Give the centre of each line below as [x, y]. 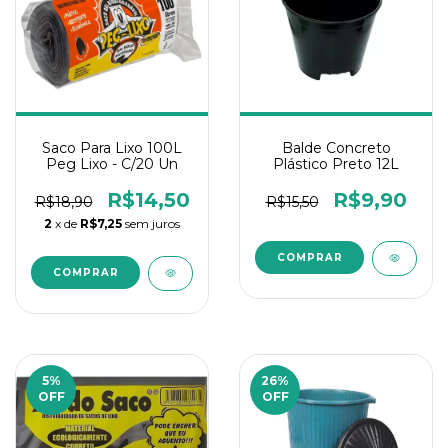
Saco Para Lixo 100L [112, 148]
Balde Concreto [336, 148]
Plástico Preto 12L [336, 164]
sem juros [152, 223]
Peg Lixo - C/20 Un [112, 164]
